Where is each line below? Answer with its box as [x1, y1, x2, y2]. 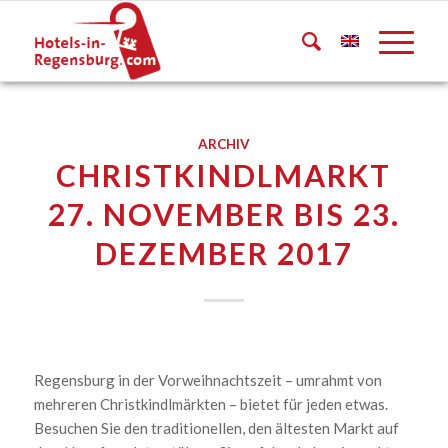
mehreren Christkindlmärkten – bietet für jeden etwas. [33, 394, 388, 413]
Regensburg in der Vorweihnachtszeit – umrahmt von [33, 370, 382, 389]
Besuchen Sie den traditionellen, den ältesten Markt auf [33, 418, 399, 437]
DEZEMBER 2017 [94, 235, 353, 271]
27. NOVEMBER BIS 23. [47, 196, 400, 232]
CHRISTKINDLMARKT [56, 157, 392, 193]
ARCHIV [197, 136, 250, 152]
